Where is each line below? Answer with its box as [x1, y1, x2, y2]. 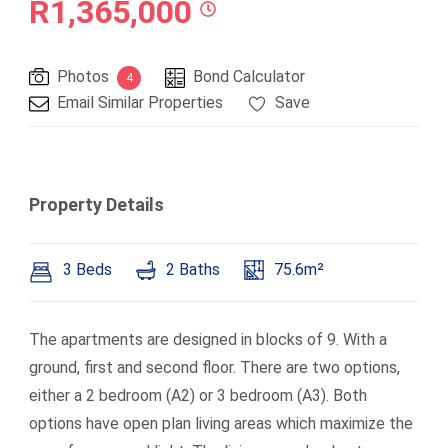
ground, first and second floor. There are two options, [29, 358, 400, 377]
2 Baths [166, 260, 220, 279]
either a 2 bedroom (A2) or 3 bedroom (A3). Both [29, 386, 367, 405]
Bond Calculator [193, 67, 305, 86]
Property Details [29, 194, 164, 215]
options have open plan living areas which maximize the [29, 414, 413, 433]
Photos [57, 67, 109, 86]
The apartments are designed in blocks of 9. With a [29, 330, 387, 349]
